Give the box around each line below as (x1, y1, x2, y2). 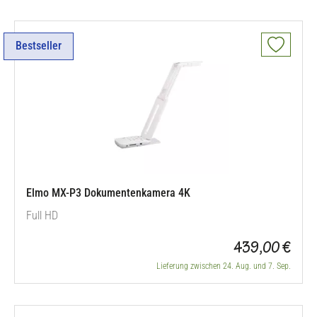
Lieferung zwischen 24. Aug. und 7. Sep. (156, 261, 291, 271)
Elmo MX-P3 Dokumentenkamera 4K (26, 186, 190, 200)
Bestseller (16, 39, 62, 53)
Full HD (26, 209, 58, 222)
